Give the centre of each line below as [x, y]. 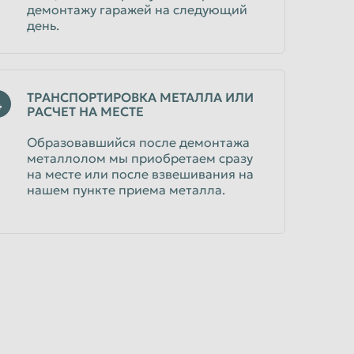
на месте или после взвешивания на [140, 174]
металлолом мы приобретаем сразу [140, 158]
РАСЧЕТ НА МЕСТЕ [85, 111]
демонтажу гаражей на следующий [137, 9]
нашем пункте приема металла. [126, 190]
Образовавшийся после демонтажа [138, 142]
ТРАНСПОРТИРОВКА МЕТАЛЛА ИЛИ [140, 97]
